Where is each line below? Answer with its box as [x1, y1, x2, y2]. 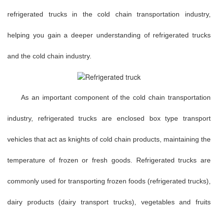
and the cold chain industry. [7, 52, 91, 60]
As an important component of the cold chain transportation [21, 93, 211, 101]
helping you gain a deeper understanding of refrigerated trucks [7, 31, 211, 39]
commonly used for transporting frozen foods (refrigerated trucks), [7, 177, 211, 185]
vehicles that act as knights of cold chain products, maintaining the [7, 135, 211, 143]
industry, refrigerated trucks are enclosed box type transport [7, 114, 211, 122]
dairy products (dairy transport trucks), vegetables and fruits [7, 198, 211, 206]
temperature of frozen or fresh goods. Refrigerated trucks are [7, 156, 211, 164]
